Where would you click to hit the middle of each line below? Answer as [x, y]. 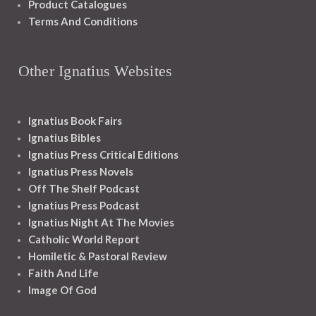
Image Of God [62, 290]
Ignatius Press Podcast [84, 206]
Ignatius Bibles [64, 138]
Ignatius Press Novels [80, 172]
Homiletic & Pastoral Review [97, 256]
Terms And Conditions [83, 22]
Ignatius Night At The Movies [101, 223]
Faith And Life [63, 273]
